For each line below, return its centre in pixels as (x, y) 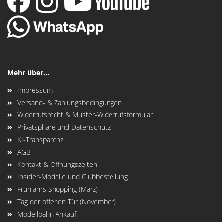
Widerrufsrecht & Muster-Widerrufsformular (85, 115)
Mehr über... (28, 73)
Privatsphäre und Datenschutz (64, 127)
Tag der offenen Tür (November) (67, 201)
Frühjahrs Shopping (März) (57, 189)
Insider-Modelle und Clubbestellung (73, 177)
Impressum (35, 90)
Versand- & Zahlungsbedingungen (70, 102)
